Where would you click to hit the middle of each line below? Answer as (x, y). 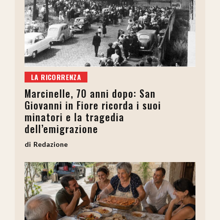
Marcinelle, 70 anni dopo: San (90, 94)
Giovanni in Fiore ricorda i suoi (93, 105)
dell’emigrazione (61, 129)
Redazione (51, 144)
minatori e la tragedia (74, 117)
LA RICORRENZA (56, 77)
